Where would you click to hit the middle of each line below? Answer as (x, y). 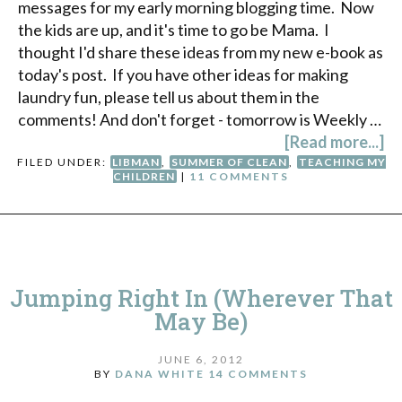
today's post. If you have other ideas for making (183, 74)
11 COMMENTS (239, 176)
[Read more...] (334, 141)
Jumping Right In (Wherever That (201, 297)
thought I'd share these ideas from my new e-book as (201, 52)
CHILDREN (144, 176)
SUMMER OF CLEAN (229, 162)
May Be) (201, 321)
